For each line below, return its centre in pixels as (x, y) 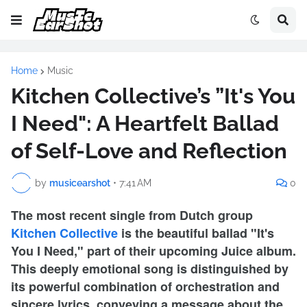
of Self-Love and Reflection (149, 151)
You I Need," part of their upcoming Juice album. (153, 251)
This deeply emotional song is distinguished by (150, 269)
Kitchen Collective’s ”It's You (153, 96)
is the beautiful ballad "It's (198, 233)
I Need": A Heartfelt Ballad (145, 123)
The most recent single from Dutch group (132, 215)
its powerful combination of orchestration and (145, 286)
